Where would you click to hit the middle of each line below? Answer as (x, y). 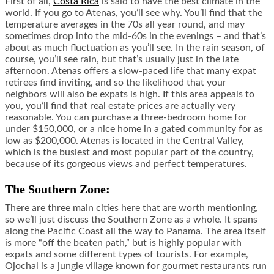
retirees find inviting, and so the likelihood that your (116, 83)
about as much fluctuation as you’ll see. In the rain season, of (135, 48)
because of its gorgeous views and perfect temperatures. (126, 164)
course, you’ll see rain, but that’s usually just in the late (122, 60)
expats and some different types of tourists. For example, (127, 255)
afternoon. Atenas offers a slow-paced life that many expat (131, 71)
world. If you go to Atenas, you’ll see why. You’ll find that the (134, 13)
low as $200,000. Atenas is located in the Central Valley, (124, 141)
